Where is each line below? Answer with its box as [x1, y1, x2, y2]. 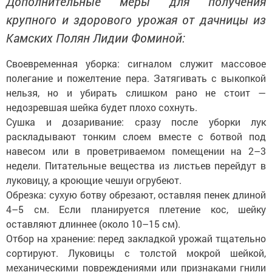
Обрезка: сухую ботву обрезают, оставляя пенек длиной [6, 188, 266, 201]
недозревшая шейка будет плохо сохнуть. [6, 100, 197, 114]
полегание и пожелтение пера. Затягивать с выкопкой [6, 71, 266, 84]
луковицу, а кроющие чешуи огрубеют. [6, 173, 182, 186]
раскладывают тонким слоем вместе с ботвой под [6, 129, 266, 143]
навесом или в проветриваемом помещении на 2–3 [6, 144, 266, 157]
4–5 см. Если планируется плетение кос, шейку [6, 202, 266, 216]
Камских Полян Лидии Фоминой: [6, 29, 185, 46]
